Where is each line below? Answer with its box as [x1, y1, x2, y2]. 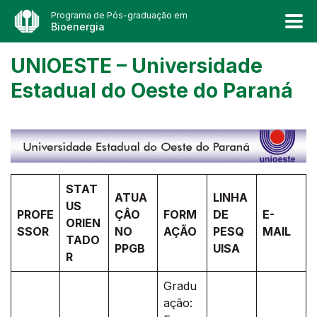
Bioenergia [50, 21, 105, 33]
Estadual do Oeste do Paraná [11, 79, 293, 103]
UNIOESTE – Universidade [11, 54, 263, 78]
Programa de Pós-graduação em [50, 10, 188, 21]
